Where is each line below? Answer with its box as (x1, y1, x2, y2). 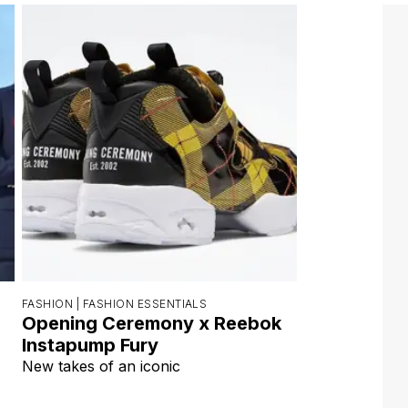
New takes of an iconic (22, 356, 180, 375)
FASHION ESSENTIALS (82, 296, 208, 311)
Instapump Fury (22, 333, 158, 356)
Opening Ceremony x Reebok (22, 311, 281, 334)
